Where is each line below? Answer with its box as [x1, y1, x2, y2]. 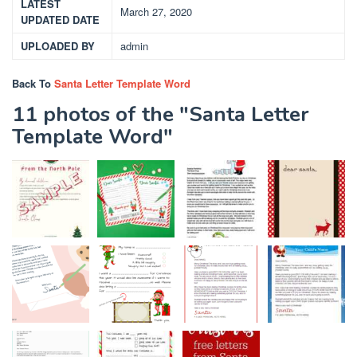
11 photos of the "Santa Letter [12, 100, 309, 128]
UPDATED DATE [21, 12, 100, 27]
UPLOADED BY [21, 38, 95, 53]
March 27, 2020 [120, 4, 192, 19]
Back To [12, 76, 54, 91]
